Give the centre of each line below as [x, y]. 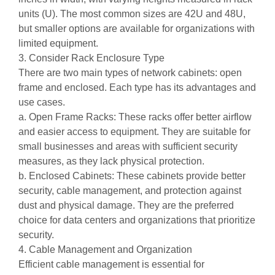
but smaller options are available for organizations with [137, 29]
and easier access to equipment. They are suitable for [134, 132]
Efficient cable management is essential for [111, 264]
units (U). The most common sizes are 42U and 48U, [132, 14]
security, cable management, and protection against [130, 191]
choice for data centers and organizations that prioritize [137, 220]
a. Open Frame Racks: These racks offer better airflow [135, 117]
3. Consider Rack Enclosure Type [91, 58]
